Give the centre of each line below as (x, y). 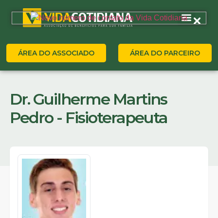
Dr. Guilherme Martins (88, 99)
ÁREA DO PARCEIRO (165, 53)
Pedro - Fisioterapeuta (89, 118)
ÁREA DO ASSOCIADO (56, 53)
